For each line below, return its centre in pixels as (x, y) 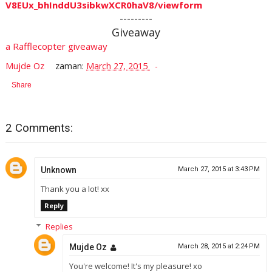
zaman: (71, 66)
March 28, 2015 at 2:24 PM (219, 246)
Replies (59, 227)
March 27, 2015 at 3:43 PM (219, 169)
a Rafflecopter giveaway (56, 46)
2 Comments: (39, 128)
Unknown (58, 170)
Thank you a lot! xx (75, 189)
